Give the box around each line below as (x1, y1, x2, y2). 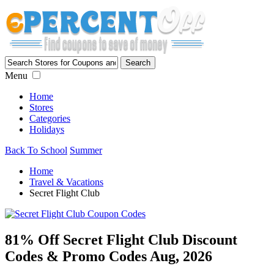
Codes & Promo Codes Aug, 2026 (5, 248, 212, 264)
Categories (29, 113, 70, 124)
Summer (70, 145, 102, 155)
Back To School (5, 145, 67, 155)
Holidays (29, 124, 64, 135)
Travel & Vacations (29, 177, 103, 187)
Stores (29, 102, 53, 113)
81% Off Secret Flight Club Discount (5, 231, 237, 248)
